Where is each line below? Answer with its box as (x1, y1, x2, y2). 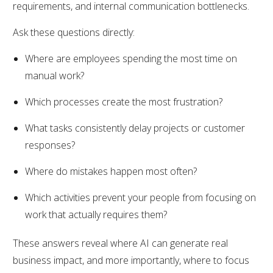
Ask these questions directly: (13, 25, 135, 39)
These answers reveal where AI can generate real (13, 236, 228, 250)
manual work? (25, 68, 84, 82)
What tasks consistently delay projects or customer (25, 121, 245, 135)
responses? (25, 138, 75, 152)
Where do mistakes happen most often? (25, 164, 197, 178)
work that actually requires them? (25, 207, 167, 221)
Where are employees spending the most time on (25, 51, 237, 65)
